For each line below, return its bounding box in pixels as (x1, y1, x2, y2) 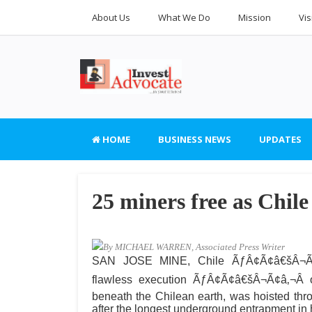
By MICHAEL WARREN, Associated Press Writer (103, 242, 285, 252)
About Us (92, 11, 130, 24)
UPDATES (259, 133, 302, 146)
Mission (238, 11, 271, 24)
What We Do (158, 11, 210, 24)
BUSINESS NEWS (158, 133, 231, 146)
